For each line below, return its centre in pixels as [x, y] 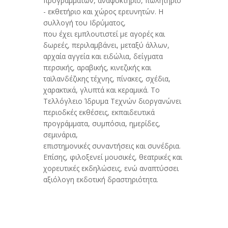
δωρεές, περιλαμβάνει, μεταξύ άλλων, [106, 45]
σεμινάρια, [60, 135]
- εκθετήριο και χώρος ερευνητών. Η [103, 12]
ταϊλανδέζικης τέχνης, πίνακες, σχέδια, [107, 79]
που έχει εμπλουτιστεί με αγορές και [104, 34]
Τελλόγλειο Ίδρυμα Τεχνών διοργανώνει [112, 101]
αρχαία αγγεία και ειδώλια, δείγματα [103, 56]
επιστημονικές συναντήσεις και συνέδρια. [112, 146]
